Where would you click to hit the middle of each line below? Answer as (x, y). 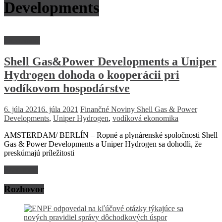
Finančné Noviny (109, 110)
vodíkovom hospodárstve (67, 88)
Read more (21, 170)
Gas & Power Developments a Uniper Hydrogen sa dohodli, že (103, 144)
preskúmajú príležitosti (39, 153)
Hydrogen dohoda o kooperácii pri (92, 75)
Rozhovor (24, 189)
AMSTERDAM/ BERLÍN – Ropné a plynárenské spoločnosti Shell (111, 135)
